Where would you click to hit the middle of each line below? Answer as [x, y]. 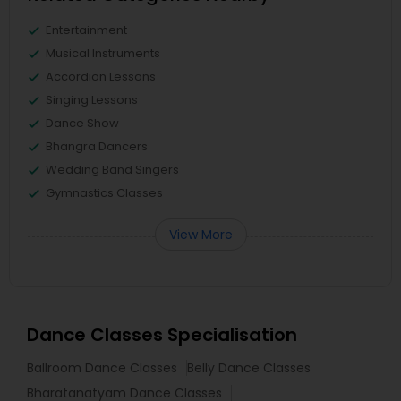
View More [200, 235]
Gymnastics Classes [104, 193]
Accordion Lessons [101, 77]
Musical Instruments [103, 54]
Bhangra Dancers [97, 147]
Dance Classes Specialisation [162, 335]
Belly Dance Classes [249, 368]
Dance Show [82, 124]
